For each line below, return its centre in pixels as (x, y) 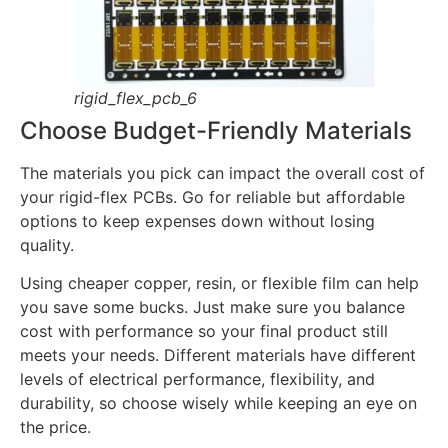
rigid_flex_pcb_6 (135, 97)
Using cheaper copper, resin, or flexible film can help (219, 283)
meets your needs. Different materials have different (218, 355)
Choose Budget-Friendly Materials (216, 130)
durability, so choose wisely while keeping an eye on (218, 403)
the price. (55, 427)
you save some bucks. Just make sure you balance (212, 307)
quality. (47, 244)
